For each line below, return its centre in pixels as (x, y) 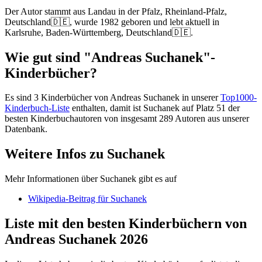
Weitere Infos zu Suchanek (85, 154)
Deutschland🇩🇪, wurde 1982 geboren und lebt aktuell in (112, 22)
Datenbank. (26, 129)
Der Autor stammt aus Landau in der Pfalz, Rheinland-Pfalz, (116, 11)
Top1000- (239, 98)
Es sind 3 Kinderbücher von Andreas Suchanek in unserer (113, 98)
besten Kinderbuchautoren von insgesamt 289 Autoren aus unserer (127, 119)
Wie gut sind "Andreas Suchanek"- (110, 57)
